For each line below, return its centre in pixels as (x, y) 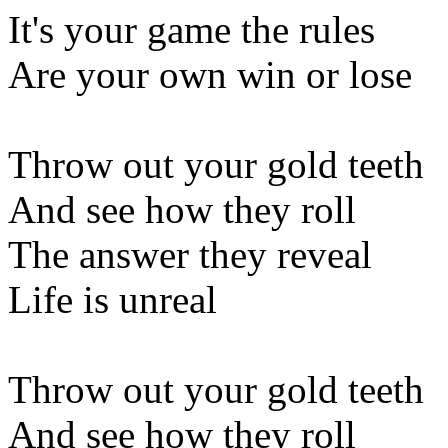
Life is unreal (112, 299)
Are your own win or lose (210, 74)
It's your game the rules (191, 29)
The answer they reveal (190, 254)
